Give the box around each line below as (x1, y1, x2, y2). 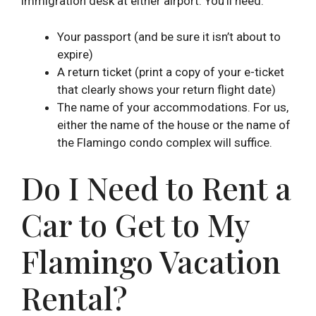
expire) (57, 47, 93, 61)
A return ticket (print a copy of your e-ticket (57, 64, 284, 79)
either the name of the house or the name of (57, 117, 291, 132)
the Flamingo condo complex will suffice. (57, 135, 272, 150)
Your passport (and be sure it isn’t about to (57, 29, 281, 44)
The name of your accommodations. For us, (57, 99, 288, 114)
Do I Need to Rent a (21, 166, 291, 209)
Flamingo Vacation (21, 240, 281, 282)
